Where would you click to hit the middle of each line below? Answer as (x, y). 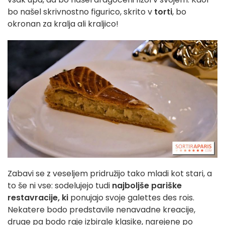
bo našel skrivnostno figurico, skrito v (80, 12)
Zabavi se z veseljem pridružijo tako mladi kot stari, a (110, 174)
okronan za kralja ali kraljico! (63, 24)
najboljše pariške (147, 186)
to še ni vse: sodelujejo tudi (60, 186)
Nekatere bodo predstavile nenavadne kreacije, (101, 210)
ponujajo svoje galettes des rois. (131, 198)
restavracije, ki (38, 198)
